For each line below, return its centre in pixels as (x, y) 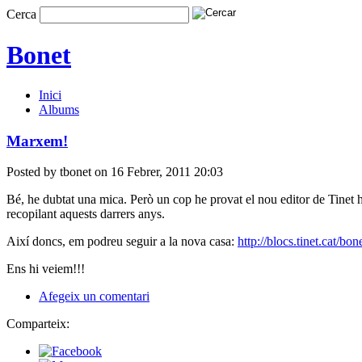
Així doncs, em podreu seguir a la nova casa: (122, 242)
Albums (59, 109)
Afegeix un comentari (94, 297)
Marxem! (37, 141)
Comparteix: (38, 324)
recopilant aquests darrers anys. (86, 214)
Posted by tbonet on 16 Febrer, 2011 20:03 (115, 172)
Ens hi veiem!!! (47, 269)
